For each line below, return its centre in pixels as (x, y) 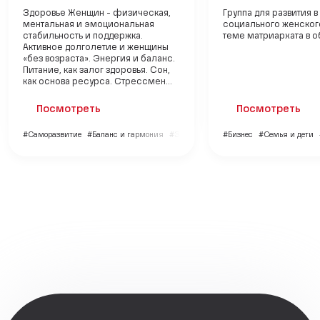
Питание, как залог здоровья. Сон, (96, 71)
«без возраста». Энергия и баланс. (99, 60)
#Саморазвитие (52, 135)
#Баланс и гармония (125, 135)
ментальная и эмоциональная (89, 25)
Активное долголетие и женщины (96, 48)
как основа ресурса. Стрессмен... (97, 82)
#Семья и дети (286, 135)
